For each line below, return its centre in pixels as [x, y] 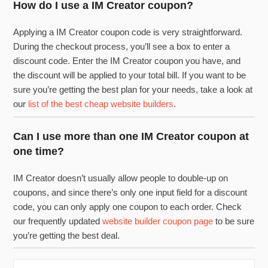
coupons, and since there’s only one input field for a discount [130, 192]
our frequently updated [58, 221]
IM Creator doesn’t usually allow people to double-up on [121, 178]
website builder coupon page [158, 221]
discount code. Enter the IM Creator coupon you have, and [127, 61]
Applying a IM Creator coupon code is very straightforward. [128, 32]
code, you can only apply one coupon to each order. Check [128, 206]
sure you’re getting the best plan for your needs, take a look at [133, 90]
